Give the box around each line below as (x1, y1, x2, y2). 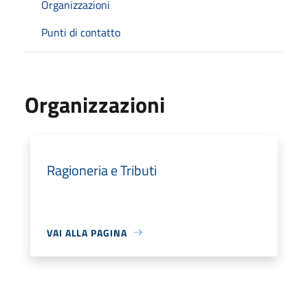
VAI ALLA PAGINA (47, 225, 127, 240)
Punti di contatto (41, 23, 120, 41)
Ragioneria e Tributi (47, 159, 157, 181)
